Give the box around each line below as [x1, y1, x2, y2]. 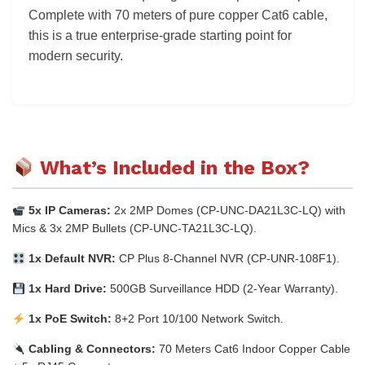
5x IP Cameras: [24, 204, 111, 218]
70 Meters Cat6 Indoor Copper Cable [155, 342, 350, 356]
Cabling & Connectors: [24, 342, 156, 356]
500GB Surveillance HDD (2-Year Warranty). [106, 282, 338, 296]
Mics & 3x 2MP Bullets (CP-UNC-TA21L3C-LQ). [12, 222, 257, 235]
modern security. [29, 49, 123, 64]
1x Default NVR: [24, 252, 116, 266]
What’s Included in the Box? [34, 156, 310, 180]
